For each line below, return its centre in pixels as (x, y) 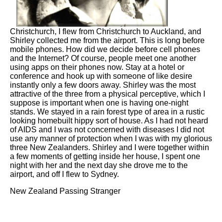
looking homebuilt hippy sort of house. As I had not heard (109, 121)
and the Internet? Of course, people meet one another (103, 58)
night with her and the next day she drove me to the (99, 166)
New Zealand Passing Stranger (65, 191)
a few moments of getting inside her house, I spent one (105, 157)
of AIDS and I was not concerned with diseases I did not (107, 130)
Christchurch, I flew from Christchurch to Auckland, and (106, 32)
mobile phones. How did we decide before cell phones (105, 50)
